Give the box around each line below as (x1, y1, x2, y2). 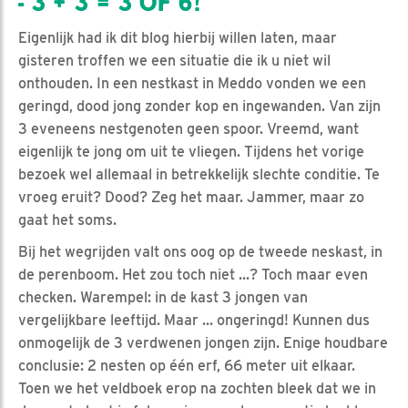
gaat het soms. (18, 210, 117, 229)
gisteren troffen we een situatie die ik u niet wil (18, 51, 331, 69)
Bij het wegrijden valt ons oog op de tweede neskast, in (18, 242, 382, 260)
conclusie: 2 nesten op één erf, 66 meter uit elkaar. (18, 356, 355, 374)
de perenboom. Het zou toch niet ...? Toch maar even (18, 265, 368, 283)
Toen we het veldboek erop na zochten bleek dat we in (18, 379, 376, 397)
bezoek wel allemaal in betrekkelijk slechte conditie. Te (18, 165, 380, 183)
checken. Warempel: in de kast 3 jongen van (18, 288, 308, 306)
